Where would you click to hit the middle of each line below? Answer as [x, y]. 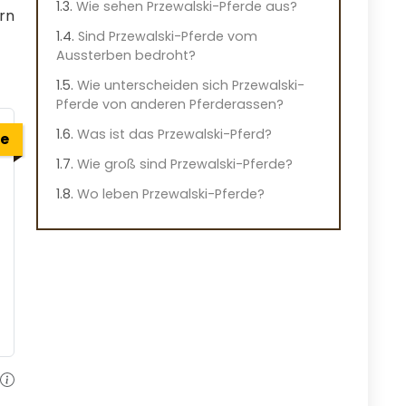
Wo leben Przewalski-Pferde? [171, 193]
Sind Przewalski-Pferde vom [168, 36]
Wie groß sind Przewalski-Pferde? [185, 164]
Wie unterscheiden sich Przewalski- [191, 85]
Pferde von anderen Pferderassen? [170, 104]
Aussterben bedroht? [126, 55]
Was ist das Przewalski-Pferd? [174, 134]
